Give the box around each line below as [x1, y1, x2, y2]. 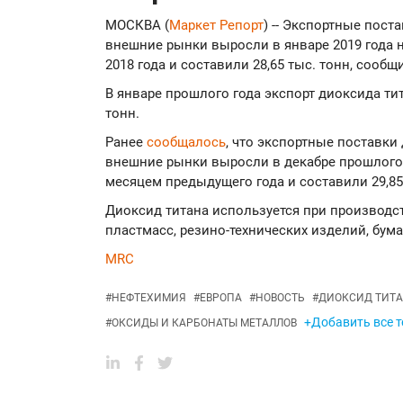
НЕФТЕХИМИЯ [112, 291, 186, 304]
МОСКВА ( [105, 17, 169, 33]
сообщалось [147, 134, 226, 150]
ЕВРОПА [200, 291, 242, 304]
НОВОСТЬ [255, 291, 305, 304]
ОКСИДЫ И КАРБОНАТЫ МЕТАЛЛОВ [112, 317, 297, 329]
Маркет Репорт [169, 17, 264, 33]
